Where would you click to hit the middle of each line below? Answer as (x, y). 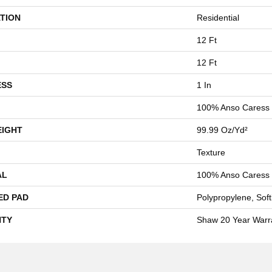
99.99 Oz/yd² (222, 130)
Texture (211, 152)
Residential (218, 17)
